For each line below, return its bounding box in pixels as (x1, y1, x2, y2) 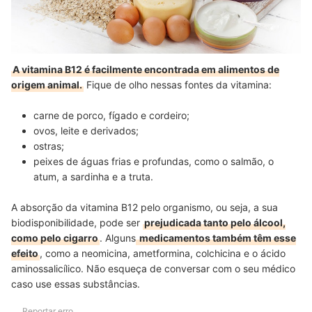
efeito (11, 247, 38, 259)
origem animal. (11, 78, 82, 91)
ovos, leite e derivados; (33, 124, 139, 136)
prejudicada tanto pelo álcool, (144, 216, 286, 228)
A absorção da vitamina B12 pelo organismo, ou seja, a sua (11, 201, 278, 213)
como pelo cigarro (11, 231, 98, 244)
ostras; (33, 139, 64, 152)
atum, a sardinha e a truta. (33, 170, 153, 182)
